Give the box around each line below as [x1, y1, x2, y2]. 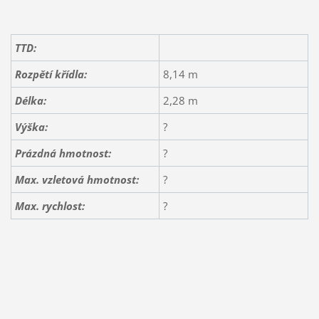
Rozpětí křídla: [14, 66, 87, 81]
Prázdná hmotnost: [14, 145, 111, 160]
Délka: [14, 93, 46, 108]
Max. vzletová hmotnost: [14, 172, 139, 187]
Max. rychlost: [14, 198, 85, 213]
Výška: [14, 119, 48, 134]
